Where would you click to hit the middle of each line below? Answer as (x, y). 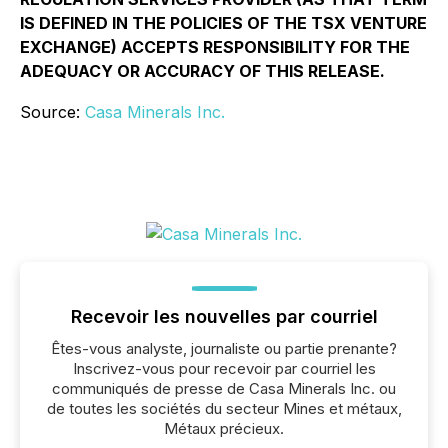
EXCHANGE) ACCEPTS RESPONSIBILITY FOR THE (215, 47)
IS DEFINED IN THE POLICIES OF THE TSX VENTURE (223, 23)
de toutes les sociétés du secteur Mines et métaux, (224, 408)
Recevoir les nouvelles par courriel (224, 316)
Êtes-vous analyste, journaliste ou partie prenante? (224, 348)
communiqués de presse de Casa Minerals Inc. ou (224, 388)
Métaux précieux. (224, 428)
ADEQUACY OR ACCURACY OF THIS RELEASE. (202, 71)
